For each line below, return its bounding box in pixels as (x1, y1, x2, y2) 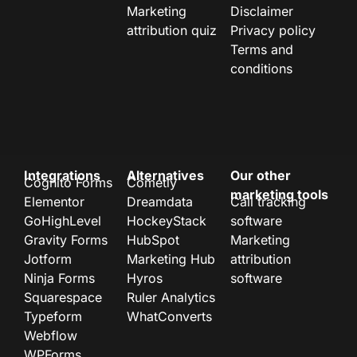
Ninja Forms (24, 269, 95, 286)
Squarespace (24, 288, 102, 305)
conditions (229, 61, 292, 77)
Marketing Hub (127, 250, 216, 267)
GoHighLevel (24, 212, 101, 229)
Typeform (24, 308, 82, 324)
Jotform (24, 250, 72, 267)
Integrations (24, 167, 100, 184)
